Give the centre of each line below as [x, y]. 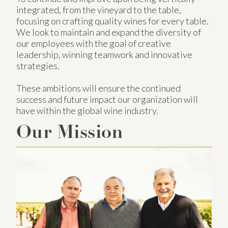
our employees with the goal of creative [94, 43]
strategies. [38, 65]
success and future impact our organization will [107, 99]
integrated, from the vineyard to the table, [99, 9]
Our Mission [70, 134]
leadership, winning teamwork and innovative [104, 54]
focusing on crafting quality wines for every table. [112, 21]
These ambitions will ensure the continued [98, 88]
